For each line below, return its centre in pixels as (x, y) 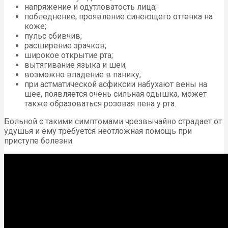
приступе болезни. (39, 140)
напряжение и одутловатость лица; (91, 7)
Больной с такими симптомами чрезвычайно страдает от (113, 121)
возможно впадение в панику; (83, 74)
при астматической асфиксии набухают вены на (116, 84)
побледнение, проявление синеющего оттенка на (119, 16)
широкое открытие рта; (69, 55)
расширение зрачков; (65, 45)
